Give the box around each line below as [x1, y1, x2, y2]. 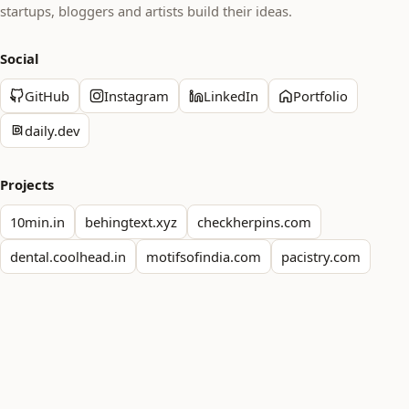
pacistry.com [281, 247, 361, 266]
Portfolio [293, 87, 348, 105]
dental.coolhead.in [10, 247, 126, 266]
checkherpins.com [197, 213, 311, 231]
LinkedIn [204, 87, 258, 105]
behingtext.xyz [85, 213, 177, 231]
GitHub [25, 87, 69, 105]
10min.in [10, 213, 65, 231]
